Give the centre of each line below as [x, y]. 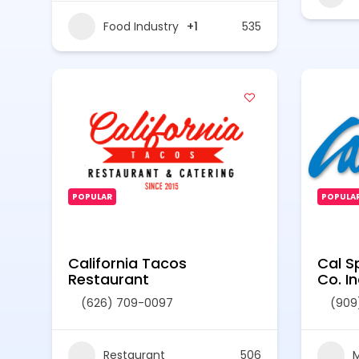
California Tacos [127, 263]
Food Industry [141, 26]
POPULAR [92, 197]
